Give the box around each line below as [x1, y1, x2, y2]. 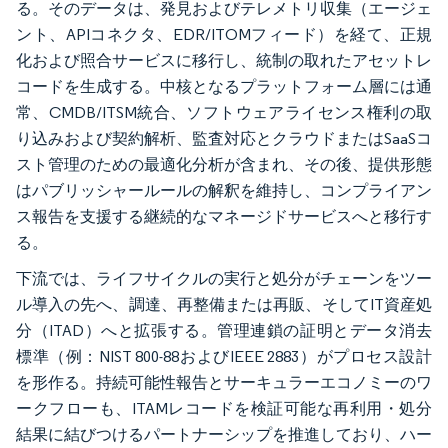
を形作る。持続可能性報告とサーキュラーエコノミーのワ [16, 372, 432, 392]
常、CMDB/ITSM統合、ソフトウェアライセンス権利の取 [16, 102, 432, 122]
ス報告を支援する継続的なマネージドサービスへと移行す [16, 206, 432, 226]
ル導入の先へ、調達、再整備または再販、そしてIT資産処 [16, 294, 432, 314]
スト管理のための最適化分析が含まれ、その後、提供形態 [16, 154, 432, 174]
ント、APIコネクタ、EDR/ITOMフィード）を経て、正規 [16, 24, 432, 44]
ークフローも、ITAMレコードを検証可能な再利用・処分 [16, 398, 432, 418]
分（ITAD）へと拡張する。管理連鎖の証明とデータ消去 [16, 320, 432, 340]
